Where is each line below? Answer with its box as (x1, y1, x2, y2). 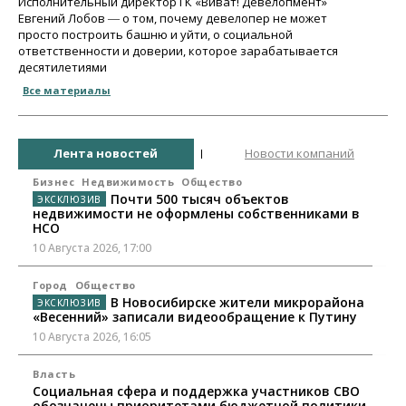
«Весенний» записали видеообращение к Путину (33, 307, 357, 325)
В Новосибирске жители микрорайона (110, 293, 364, 311)
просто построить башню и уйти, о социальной (18, 25, 293, 43)
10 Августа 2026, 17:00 (33, 239, 151, 256)
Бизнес (33, 174, 74, 188)
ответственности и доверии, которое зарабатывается (18, 42, 338, 59)
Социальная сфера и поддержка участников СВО (33, 382, 360, 400)
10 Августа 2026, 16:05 (33, 328, 151, 344)
